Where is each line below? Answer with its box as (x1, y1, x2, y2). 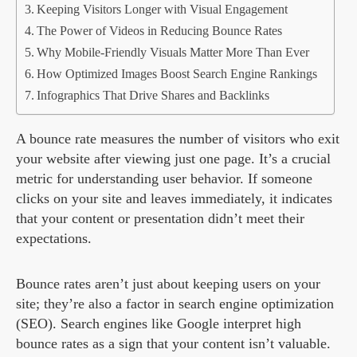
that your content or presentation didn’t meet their (16, 210, 304, 227)
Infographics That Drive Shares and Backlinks (37, 88, 270, 104)
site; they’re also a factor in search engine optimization (16, 296, 334, 312)
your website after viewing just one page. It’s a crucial (16, 151, 331, 167)
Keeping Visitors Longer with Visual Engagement (37, 2, 288, 18)
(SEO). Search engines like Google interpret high (16, 316, 301, 332)
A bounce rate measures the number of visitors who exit (16, 131, 339, 147)
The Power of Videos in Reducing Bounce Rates (37, 24, 283, 39)
